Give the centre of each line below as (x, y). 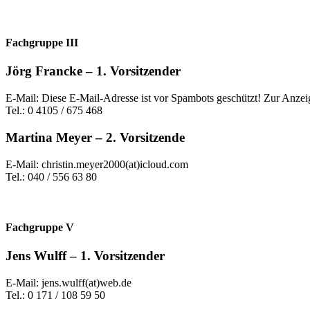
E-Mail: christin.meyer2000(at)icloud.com (97, 164)
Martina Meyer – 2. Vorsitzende (95, 137)
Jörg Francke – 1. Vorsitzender (93, 71)
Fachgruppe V (40, 227)
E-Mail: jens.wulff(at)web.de (69, 282)
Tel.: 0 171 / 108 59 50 (57, 295)
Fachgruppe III (42, 43)
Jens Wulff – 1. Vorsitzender (85, 256)
